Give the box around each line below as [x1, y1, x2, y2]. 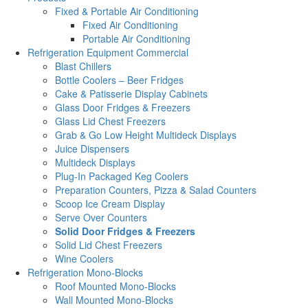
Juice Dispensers [55, 141, 129, 155]
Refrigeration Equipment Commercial [27, 45, 188, 59]
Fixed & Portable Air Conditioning [55, 3, 199, 18]
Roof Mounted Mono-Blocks [55, 278, 176, 293]
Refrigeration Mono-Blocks [27, 265, 143, 279]
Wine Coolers [55, 251, 113, 265]
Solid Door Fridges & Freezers [55, 223, 195, 238]
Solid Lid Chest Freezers [55, 237, 162, 252]
